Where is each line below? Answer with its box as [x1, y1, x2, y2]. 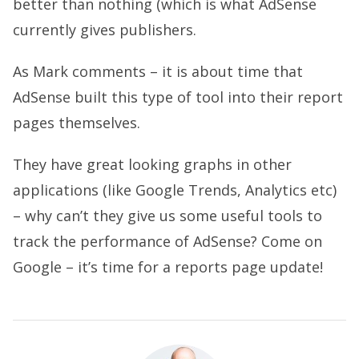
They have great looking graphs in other [13, 155, 292, 175]
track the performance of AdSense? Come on [13, 232, 322, 252]
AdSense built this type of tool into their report [13, 87, 343, 107]
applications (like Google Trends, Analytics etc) [13, 180, 337, 200]
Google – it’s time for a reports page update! [13, 257, 323, 277]
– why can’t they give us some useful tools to [13, 206, 322, 226]
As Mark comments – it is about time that [13, 62, 303, 82]
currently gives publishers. [13, 20, 196, 40]
